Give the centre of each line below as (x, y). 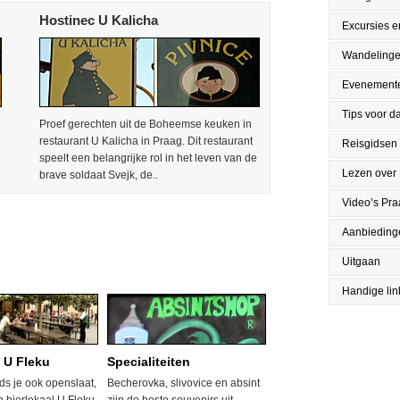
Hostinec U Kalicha (99, 20)
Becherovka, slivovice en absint (183, 383)
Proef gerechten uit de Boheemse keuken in (146, 124)
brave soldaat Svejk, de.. (99, 175)
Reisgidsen (370, 144)
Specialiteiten (149, 362)
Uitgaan (361, 262)
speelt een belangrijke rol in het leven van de (148, 158)
